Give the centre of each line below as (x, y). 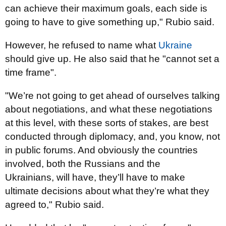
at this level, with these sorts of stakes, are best (107, 123)
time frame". (31, 72)
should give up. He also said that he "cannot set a (112, 59)
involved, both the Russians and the (83, 164)
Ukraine (175, 45)
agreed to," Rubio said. (54, 205)
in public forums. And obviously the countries (101, 150)
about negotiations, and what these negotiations (109, 109)
